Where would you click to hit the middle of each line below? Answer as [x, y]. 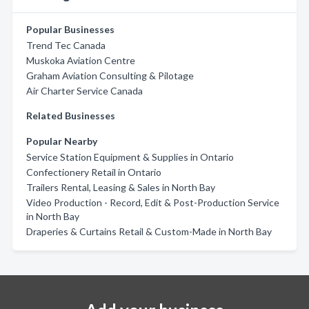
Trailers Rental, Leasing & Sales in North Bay [121, 187]
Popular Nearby [62, 141]
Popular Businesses [70, 29]
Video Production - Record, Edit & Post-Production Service [153, 202]
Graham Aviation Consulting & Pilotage [110, 76]
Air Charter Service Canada [84, 91]
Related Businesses [71, 116]
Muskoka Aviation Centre [81, 60]
